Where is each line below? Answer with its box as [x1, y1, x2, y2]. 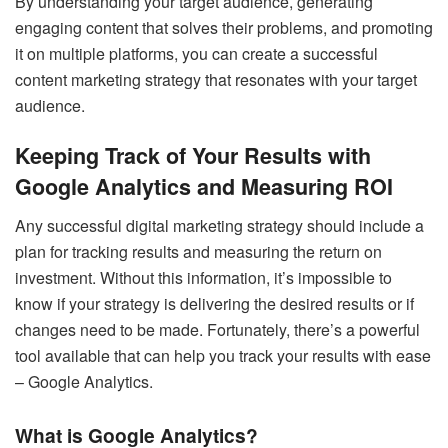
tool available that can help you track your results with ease [15, 344, 431, 368]
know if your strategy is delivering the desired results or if [15, 292, 414, 316]
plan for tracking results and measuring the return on [15, 240, 382, 264]
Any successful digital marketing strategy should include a [15, 214, 424, 238]
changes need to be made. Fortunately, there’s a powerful [15, 318, 420, 342]
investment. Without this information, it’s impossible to [15, 266, 392, 290]
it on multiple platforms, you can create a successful [15, 41, 378, 65]
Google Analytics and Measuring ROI [15, 171, 393, 203]
